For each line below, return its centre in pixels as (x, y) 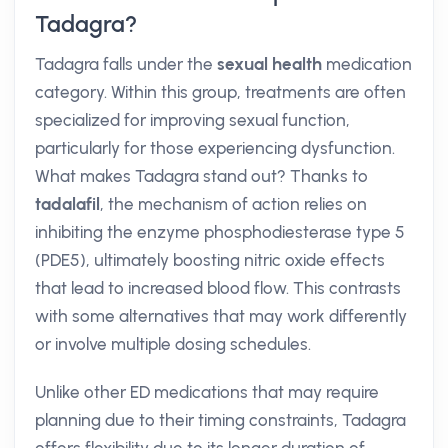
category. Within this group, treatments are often (220, 92)
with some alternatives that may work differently (221, 316)
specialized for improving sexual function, (192, 120)
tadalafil (67, 204)
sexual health (269, 64)
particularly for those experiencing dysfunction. (215, 148)
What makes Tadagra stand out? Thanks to (201, 176)
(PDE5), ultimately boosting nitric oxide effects (210, 260)
